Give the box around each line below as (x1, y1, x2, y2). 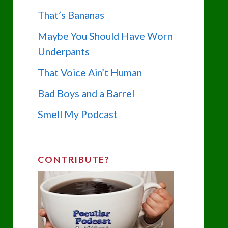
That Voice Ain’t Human (38, 66, 142, 79)
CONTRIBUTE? (38, 154, 110, 165)
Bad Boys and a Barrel (38, 87, 135, 99)
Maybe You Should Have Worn (38, 30, 173, 42)
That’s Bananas (38, 9, 105, 21)
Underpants (38, 45, 90, 58)
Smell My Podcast (38, 107, 118, 120)
